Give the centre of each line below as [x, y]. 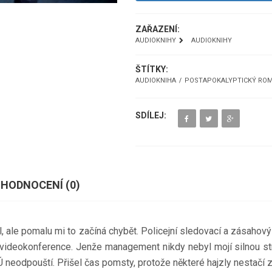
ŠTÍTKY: [151, 69]
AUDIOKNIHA [155, 80]
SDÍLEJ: [151, 115]
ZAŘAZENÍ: [157, 29]
